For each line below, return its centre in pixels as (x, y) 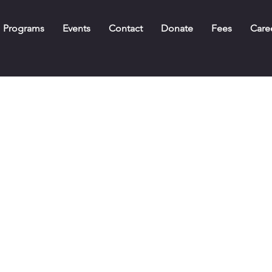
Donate (177, 28)
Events (76, 28)
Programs (23, 28)
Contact (125, 28)
